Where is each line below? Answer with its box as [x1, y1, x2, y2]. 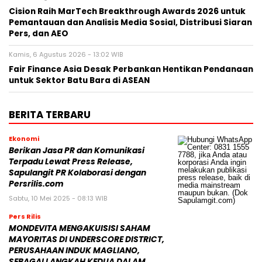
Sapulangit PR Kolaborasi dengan [9, 167, 146, 179]
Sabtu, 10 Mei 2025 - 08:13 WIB [9, 194, 107, 204]
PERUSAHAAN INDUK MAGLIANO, [9, 245, 140, 257]
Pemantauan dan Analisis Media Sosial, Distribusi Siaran [9, 17, 252, 29]
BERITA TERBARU [9, 108, 91, 122]
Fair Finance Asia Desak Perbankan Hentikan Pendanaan [9, 64, 253, 75]
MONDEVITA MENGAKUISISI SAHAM [9, 223, 150, 235]
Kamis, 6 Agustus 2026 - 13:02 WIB [9, 50, 123, 60]
